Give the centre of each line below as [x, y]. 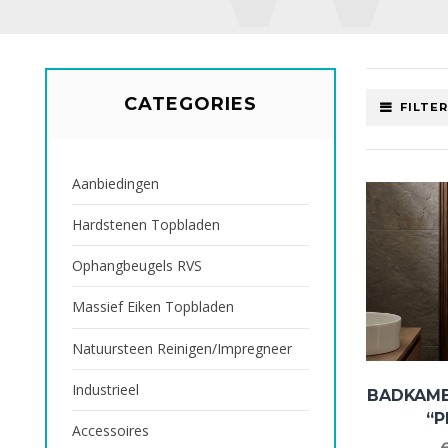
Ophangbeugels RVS [137, 266]
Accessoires [110, 430]
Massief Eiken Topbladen [153, 307]
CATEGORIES [190, 104]
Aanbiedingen [115, 184]
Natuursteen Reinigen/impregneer [182, 348]
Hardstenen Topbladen [146, 225]
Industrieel [105, 389]
